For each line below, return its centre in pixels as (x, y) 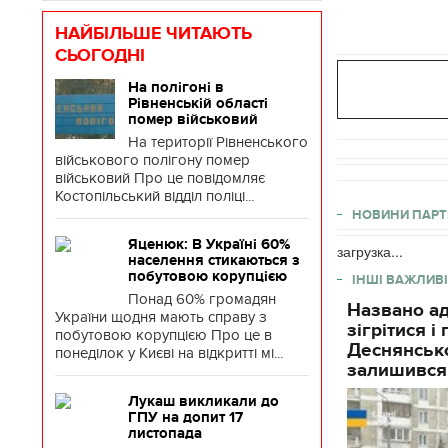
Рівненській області (198, 103)
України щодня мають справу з (161, 317)
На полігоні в (176, 87)
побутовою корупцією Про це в (163, 335)
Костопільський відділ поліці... (154, 196)
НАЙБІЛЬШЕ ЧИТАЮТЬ (153, 33)
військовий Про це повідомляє (160, 178)
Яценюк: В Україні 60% (209, 244)
